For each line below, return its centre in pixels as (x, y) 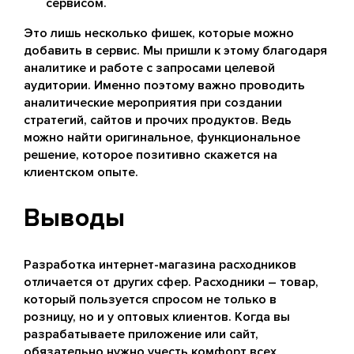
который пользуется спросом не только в (150, 299)
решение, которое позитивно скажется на (151, 154)
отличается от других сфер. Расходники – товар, (171, 282)
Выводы (74, 218)
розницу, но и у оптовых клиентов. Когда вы (157, 316)
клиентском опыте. (81, 172)
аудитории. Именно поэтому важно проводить (164, 85)
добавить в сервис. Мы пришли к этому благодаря (175, 50)
